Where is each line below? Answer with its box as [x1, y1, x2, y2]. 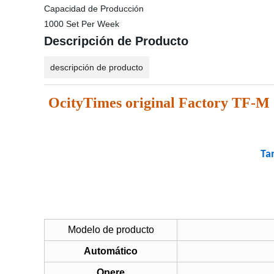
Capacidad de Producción [44, 4, 144, 13]
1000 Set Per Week [44, 19, 119, 29]
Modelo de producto [67, 224, 154, 235]
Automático [84, 246, 138, 256]
